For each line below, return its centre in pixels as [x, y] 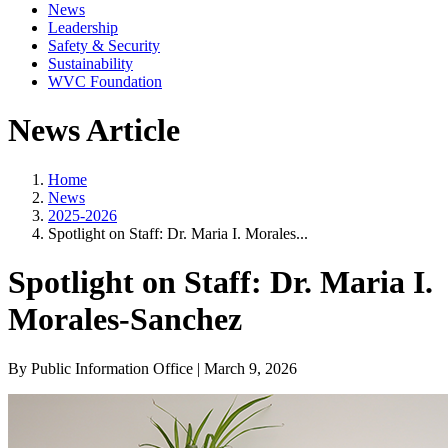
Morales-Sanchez [125, 319]
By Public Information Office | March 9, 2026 [152, 368]
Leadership [83, 27]
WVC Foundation [105, 81]
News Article [94, 130]
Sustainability [90, 63]
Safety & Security [104, 45]
